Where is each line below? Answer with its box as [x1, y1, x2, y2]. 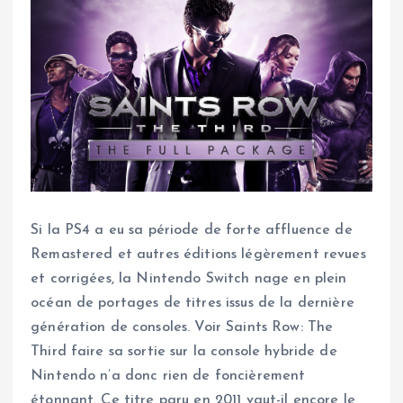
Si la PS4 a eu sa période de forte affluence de [31, 223, 353, 238]
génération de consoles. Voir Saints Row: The [31, 320, 334, 336]
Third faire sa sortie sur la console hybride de [31, 345, 337, 360]
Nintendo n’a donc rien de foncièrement [31, 369, 306, 384]
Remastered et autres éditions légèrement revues [31, 247, 366, 263]
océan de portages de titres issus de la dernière [31, 296, 354, 311]
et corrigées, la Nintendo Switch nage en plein [31, 272, 347, 287]
